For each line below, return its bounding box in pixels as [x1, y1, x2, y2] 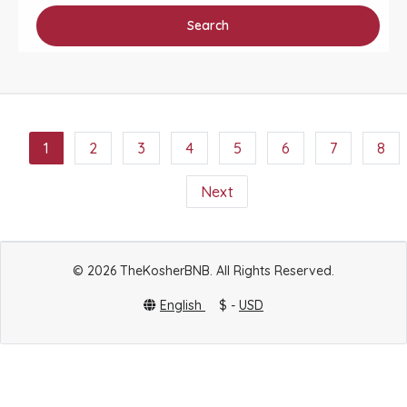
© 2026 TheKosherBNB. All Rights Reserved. [73, 263, 334, 279]
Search [187, 17, 229, 34]
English [160, 297, 205, 313]
